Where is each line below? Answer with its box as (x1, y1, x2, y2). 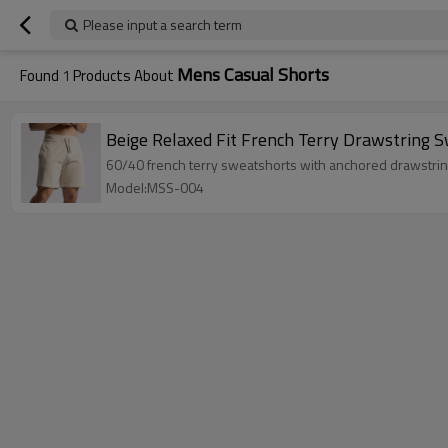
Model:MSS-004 (106, 177, 204, 198)
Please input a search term (83, 14, 242, 35)
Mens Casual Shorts (177, 61, 329, 88)
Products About (70, 64, 177, 87)
